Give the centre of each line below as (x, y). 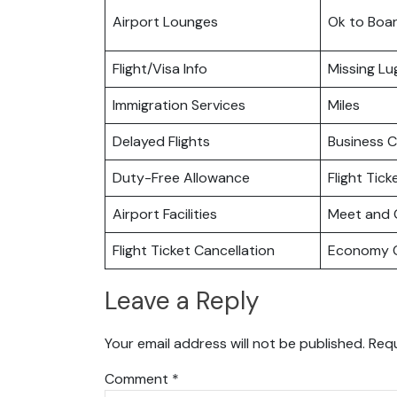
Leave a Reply (182, 301)
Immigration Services (179, 105)
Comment (138, 378)
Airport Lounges (165, 21)
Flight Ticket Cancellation (194, 250)
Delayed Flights (161, 141)
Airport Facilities (165, 214)
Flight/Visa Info (160, 68)
